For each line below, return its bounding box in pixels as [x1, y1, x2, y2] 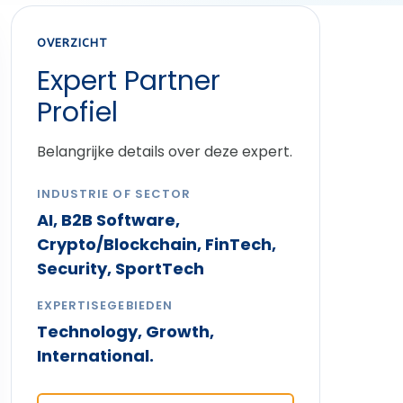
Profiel [37, 94, 119, 131]
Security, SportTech [37, 257, 205, 280]
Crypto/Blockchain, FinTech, [37, 233, 277, 255]
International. [37, 345, 155, 367]
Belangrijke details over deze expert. [37, 141, 293, 162]
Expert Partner [37, 62, 221, 100]
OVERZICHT [37, 36, 109, 49]
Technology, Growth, [37, 320, 215, 343]
